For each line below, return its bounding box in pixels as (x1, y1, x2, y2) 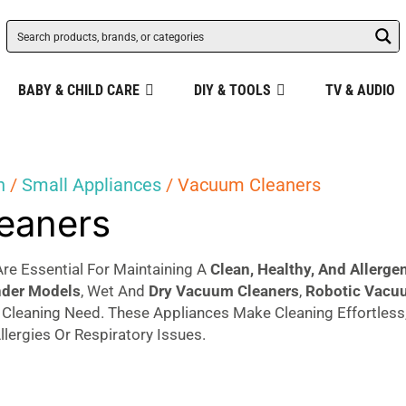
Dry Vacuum (149, 282, 235, 300)
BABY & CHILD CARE (17, 82, 140, 99)
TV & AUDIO (324, 82, 395, 99)
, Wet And (81, 282, 150, 300)
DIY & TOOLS (193, 82, 271, 99)
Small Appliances (22, 174, 162, 196)
